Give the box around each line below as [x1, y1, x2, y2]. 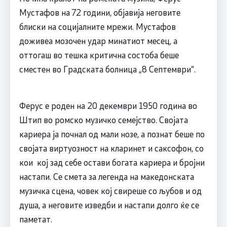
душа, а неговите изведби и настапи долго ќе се [19, 199, 199, 210]
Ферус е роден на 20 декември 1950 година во [19, 99, 197, 111]
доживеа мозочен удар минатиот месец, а [19, 34, 177, 46]
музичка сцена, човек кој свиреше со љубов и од [19, 184, 202, 196]
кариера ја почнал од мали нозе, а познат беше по [19, 128, 205, 139]
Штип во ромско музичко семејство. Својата [19, 113, 188, 125]
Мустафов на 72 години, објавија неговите [19, 6, 180, 18]
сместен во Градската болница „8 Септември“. [19, 63, 196, 74]
